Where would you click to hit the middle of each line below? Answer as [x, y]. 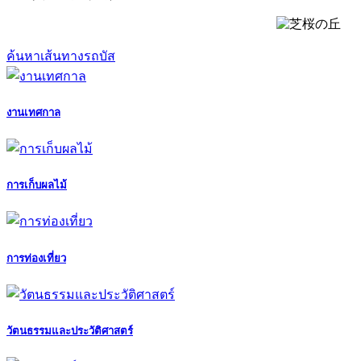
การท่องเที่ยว [36, 258]
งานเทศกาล [33, 112]
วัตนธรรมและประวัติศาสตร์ [70, 330]
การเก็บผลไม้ [37, 185]
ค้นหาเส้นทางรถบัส [61, 56]
